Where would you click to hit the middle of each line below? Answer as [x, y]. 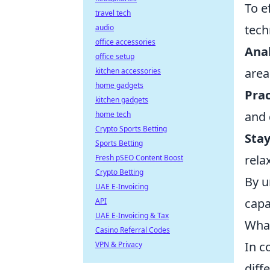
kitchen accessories [128, 71]
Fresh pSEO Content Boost [139, 158]
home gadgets [119, 85]
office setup [115, 56]
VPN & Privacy [119, 244]
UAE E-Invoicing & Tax [132, 215]
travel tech [113, 13]
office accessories [125, 42]
